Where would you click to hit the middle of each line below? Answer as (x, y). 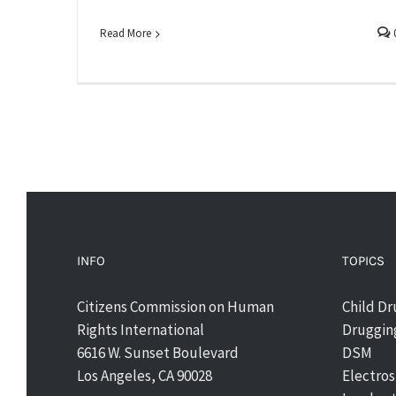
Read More (126, 34)
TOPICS (363, 261)
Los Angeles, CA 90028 (145, 376)
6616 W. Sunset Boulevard (158, 353)
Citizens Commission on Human (175, 307)
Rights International (141, 330)
